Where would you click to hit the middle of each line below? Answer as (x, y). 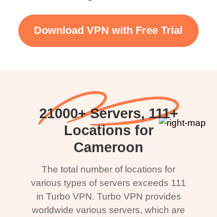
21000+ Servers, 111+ (108, 113)
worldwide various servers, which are (108, 210)
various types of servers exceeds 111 (108, 183)
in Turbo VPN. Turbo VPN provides (108, 196)
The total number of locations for (108, 169)
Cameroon (108, 147)
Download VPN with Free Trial (108, 31)
